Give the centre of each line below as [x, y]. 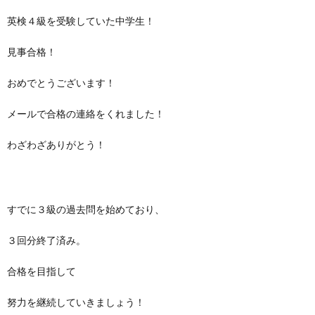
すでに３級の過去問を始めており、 [86, 209]
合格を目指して [41, 271]
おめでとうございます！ [61, 83]
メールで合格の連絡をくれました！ [86, 114]
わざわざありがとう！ [56, 144]
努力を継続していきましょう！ [76, 302]
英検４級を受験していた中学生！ [81, 21]
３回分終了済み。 [46, 240]
